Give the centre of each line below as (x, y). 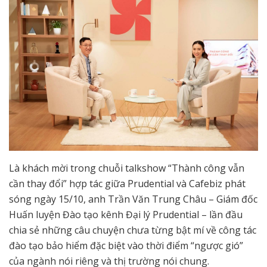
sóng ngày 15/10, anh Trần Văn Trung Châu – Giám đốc (133, 199)
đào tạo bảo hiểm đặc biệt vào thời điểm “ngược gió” (126, 246)
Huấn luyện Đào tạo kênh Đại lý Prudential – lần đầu (126, 215)
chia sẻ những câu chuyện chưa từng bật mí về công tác (133, 230)
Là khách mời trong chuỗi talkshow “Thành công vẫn (127, 168)
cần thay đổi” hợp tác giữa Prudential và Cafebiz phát (127, 184)
